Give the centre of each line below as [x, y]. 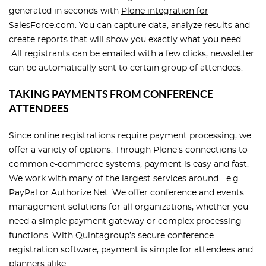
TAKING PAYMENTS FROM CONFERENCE [111, 94]
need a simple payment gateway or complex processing [125, 222]
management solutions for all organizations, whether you [129, 208]
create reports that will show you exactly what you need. [126, 40]
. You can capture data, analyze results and [162, 26]
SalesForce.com [42, 26]
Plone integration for [165, 12]
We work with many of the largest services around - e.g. [125, 179]
